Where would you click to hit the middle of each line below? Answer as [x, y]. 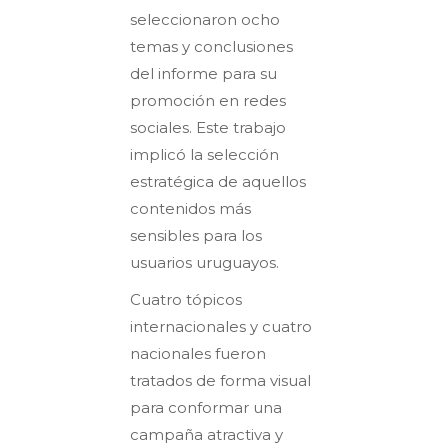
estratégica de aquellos [218, 181]
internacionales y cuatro [221, 326]
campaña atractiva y [206, 434]
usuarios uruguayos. [204, 262]
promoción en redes [208, 100]
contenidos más [190, 208]
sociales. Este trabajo [208, 127]
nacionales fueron [198, 353]
